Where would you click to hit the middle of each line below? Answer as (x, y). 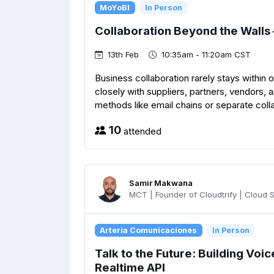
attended (141, 131)
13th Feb (123, 55)
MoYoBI (115, 7)
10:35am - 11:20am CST (206, 55)
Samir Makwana (161, 183)
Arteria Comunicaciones (149, 230)
